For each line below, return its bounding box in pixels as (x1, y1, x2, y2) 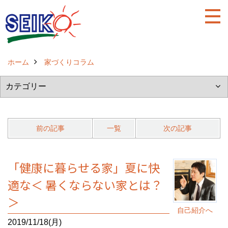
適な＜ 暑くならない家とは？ (8, 176, 162, 193)
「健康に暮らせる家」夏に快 (8, 159, 160, 176)
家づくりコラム (44, 58, 94, 66)
